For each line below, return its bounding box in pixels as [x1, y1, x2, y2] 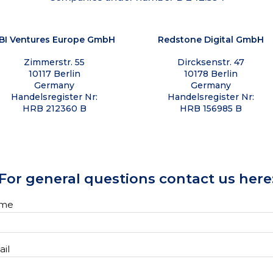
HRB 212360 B [22, 102, 87, 114]
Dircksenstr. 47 [177, 56, 244, 68]
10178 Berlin [184, 68, 238, 79]
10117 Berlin [28, 68, 80, 79]
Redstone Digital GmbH [158, 34, 264, 45]
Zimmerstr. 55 [24, 56, 85, 68]
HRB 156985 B [180, 102, 242, 114]
